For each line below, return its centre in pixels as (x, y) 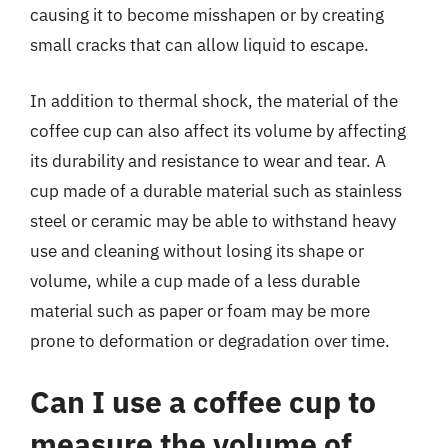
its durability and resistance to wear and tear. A (208, 160)
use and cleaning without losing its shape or (197, 250)
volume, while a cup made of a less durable (195, 280)
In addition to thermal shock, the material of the (214, 100)
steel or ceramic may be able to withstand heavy (213, 220)
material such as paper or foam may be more (200, 310)
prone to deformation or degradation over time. (210, 340)
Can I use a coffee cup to (203, 401)
